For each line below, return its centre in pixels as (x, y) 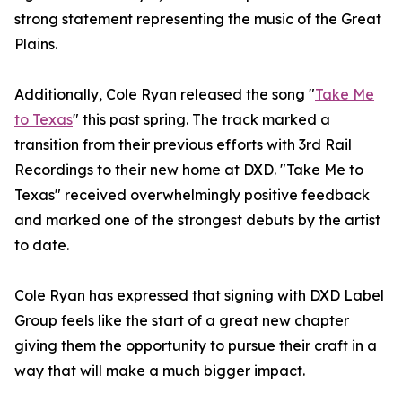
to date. (42, 245)
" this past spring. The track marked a (201, 120)
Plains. (36, 44)
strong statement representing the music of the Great (198, 19)
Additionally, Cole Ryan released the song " (165, 95)
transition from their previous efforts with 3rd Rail (183, 145)
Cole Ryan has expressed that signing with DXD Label (199, 296)
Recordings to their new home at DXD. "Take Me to (189, 170)
